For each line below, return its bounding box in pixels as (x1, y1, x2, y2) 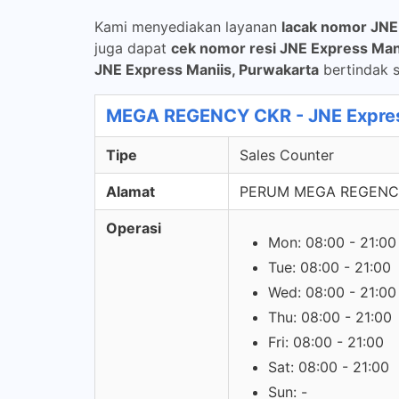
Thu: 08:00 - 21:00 (268, 308, 392, 326)
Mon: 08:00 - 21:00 (268, 233, 396, 251)
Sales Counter (240, 146, 334, 164)
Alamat (106, 183, 155, 200)
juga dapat (94, 39, 171, 57)
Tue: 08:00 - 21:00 (268, 258, 391, 276)
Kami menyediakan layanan (94, 18, 281, 36)
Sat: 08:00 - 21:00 (268, 358, 389, 376)
